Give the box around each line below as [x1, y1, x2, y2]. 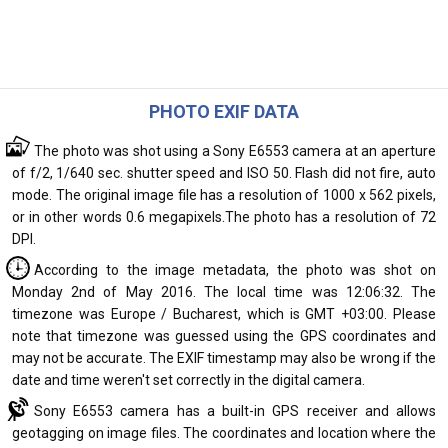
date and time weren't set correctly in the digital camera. [12, 372, 365, 388]
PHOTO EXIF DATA [149, 101, 299, 122]
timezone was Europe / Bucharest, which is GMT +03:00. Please [12, 306, 436, 322]
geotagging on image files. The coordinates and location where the [12, 425, 436, 441]
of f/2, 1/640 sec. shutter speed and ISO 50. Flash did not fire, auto [12, 165, 436, 181]
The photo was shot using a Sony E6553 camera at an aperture [34, 143, 436, 159]
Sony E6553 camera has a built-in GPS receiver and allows [34, 403, 436, 419]
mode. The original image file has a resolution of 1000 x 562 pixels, [12, 187, 436, 203]
